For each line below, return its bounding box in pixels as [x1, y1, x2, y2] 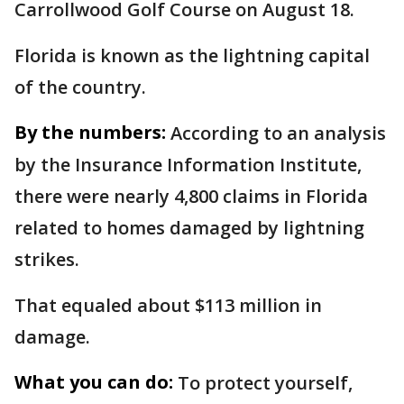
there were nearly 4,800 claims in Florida [14, 183, 368, 208]
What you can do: [14, 369, 173, 394]
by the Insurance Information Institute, [14, 151, 362, 177]
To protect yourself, [178, 370, 353, 395]
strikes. [14, 246, 84, 271]
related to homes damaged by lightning [14, 215, 364, 240]
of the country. [14, 74, 151, 99]
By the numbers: [14, 119, 166, 144]
